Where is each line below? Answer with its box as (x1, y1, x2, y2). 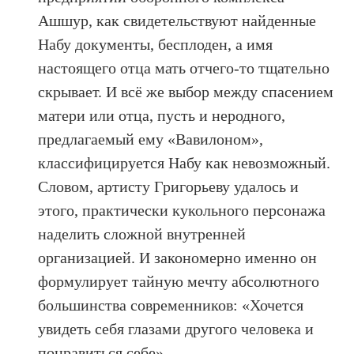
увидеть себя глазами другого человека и (38, 319, 314, 337)
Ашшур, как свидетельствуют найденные (38, 11, 317, 29)
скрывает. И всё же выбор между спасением (38, 82, 334, 100)
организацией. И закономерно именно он (38, 248, 318, 266)
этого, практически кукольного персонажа (38, 201, 326, 219)
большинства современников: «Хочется (38, 296, 304, 314)
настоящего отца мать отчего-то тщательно (38, 58, 330, 77)
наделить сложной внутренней (38, 224, 247, 243)
